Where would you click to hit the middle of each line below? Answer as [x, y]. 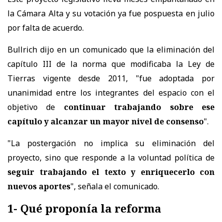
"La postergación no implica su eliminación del [111, 143]
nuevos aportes [39, 186]
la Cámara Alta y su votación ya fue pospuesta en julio [111, 13]
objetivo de [36, 107]
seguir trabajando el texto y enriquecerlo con [111, 172]
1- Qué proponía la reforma [84, 208]
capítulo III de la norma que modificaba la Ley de [111, 64]
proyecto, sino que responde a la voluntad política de [111, 157]
